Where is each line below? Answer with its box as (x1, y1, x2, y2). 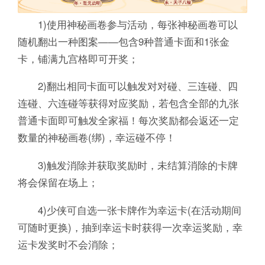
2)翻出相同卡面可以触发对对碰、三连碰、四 (17, 79, 238, 93)
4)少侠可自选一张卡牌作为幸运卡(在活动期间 (17, 203, 241, 218)
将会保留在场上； (17, 175, 98, 190)
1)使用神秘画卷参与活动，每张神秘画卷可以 (17, 17, 238, 31)
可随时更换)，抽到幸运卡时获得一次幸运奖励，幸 (17, 220, 243, 235)
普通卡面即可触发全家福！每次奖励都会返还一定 (17, 113, 239, 128)
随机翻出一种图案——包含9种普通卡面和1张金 (17, 34, 230, 49)
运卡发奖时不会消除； (17, 237, 118, 252)
